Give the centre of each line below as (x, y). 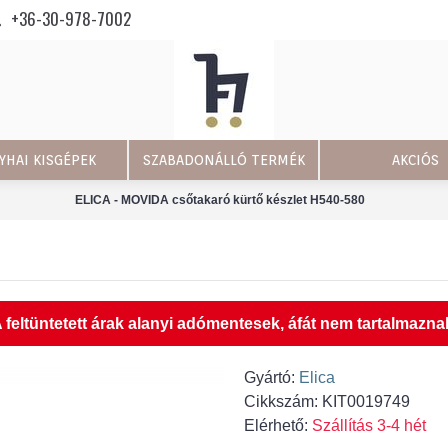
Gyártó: (271, 377)
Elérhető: (278, 425)
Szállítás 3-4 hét (369, 425)
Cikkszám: (283, 401)
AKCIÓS (415, 160)
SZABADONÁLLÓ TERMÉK (223, 160)
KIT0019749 (366, 401)
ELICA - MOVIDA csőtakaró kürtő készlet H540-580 (219, 199)
